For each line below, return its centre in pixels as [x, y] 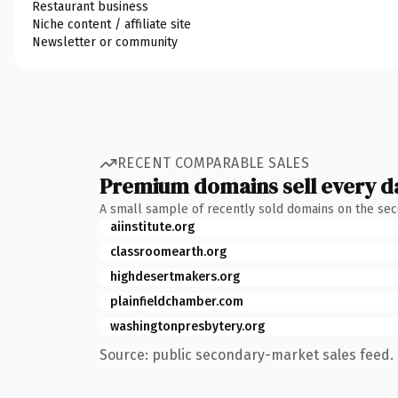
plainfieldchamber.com [177, 301]
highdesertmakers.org [175, 276]
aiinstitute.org [152, 227]
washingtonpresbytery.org [187, 326]
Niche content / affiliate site [111, 24]
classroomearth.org [168, 251]
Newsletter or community [105, 42]
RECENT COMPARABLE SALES [214, 163]
